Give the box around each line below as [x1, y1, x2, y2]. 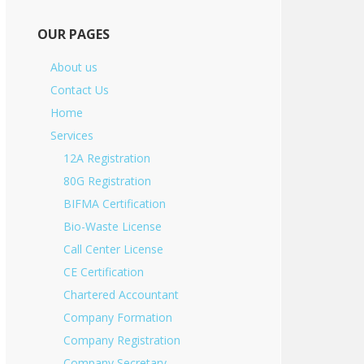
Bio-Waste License [63, 219, 162, 234]
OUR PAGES [37, 25, 110, 43]
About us [50, 59, 97, 75]
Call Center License [63, 241, 163, 257]
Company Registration [63, 332, 180, 348]
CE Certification [63, 264, 144, 279]
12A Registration [63, 150, 150, 166]
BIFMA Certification [63, 196, 166, 211]
